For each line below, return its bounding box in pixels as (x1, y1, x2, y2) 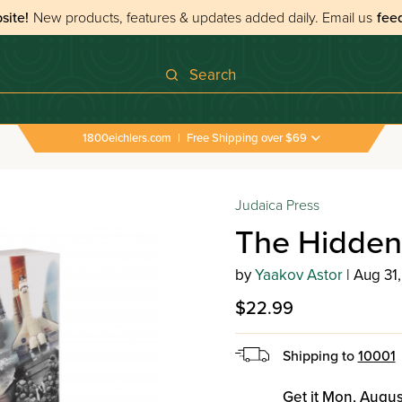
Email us (322, 8, 372, 27)
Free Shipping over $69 (186, 130, 307, 145)
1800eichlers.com (82, 130, 171, 145)
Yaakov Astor (254, 266, 343, 284)
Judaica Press (234, 197, 319, 214)
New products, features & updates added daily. (33, 8, 322, 27)
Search (188, 66, 236, 84)
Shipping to (282, 347, 358, 365)
